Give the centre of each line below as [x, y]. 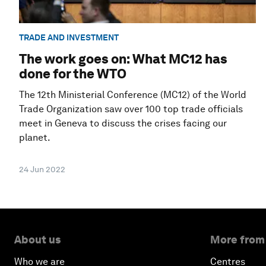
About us [37, 240]
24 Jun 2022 [42, 170]
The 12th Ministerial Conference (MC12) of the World [133, 95]
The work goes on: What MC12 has [123, 59]
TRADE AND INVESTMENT [69, 37]
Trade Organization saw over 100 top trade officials [131, 109]
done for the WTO [73, 74]
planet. [35, 138]
